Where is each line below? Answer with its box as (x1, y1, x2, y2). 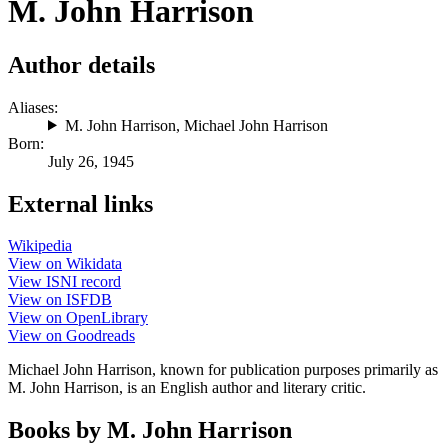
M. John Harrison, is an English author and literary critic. (8, 379, 366, 397)
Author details (8, 51, 155, 78)
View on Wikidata (8, 255, 122, 273)
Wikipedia (8, 237, 72, 255)
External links (8, 190, 153, 217)
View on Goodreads (8, 327, 135, 345)
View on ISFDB (8, 291, 112, 309)
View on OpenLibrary (8, 309, 148, 327)
